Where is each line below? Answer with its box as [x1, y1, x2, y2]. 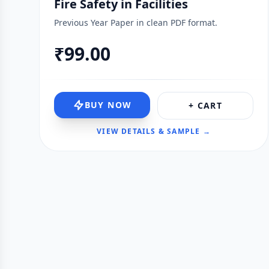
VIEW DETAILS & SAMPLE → [97, 126, 211, 136]
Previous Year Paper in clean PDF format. [54, 17, 217, 28]
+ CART [188, 100, 223, 111]
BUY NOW [84, 99, 132, 110]
